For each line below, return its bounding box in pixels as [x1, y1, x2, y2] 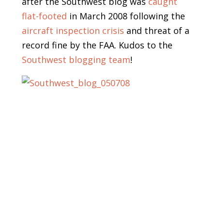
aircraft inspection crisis [21, 25, 124, 37]
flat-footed [21, 10, 67, 22]
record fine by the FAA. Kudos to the [21, 39, 172, 51]
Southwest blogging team [21, 54, 130, 66]
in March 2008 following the [66, 10, 185, 22]
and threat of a [124, 25, 189, 37]
